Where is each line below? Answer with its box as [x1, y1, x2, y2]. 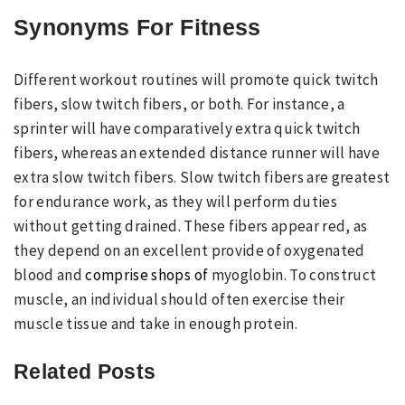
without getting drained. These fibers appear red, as [14, 215, 368, 236]
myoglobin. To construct [208, 264, 377, 285]
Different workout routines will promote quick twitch [14, 69, 379, 89]
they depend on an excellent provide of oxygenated [14, 240, 365, 260]
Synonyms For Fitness [14, 14, 261, 40]
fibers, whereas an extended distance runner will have [14, 142, 381, 163]
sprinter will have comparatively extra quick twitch [14, 118, 361, 138]
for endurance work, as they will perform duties [14, 191, 337, 212]
